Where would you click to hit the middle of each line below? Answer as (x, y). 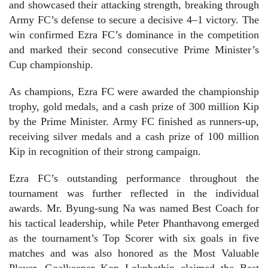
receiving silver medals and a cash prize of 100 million (134, 136)
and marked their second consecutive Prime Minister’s (134, 49)
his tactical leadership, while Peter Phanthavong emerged (134, 223)
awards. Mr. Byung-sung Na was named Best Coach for (134, 208)
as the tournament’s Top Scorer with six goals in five (134, 238)
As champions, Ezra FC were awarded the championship (134, 91)
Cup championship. (51, 64)
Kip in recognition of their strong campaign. (105, 151)
